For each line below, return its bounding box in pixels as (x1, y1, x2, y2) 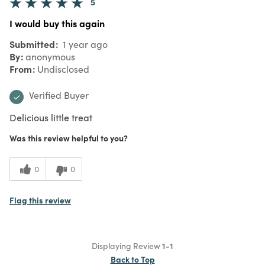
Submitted (9, 37, 57, 50)
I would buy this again (9, 16, 105, 30)
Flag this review (9, 193, 71, 206)
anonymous (25, 50, 75, 63)
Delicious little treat (9, 110, 92, 124)
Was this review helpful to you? (9, 131, 128, 144)
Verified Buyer (29, 88, 89, 101)
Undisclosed (37, 62, 89, 75)
